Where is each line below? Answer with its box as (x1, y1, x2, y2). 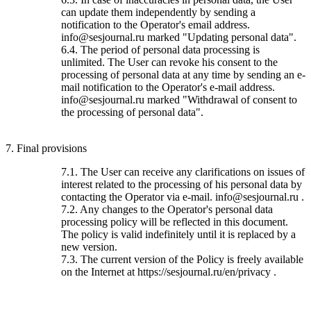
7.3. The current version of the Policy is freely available (61, 253, 303, 265)
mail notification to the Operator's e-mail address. (61, 81, 275, 93)
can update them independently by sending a (61, 6, 255, 18)
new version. (61, 240, 117, 253)
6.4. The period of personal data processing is (61, 43, 260, 56)
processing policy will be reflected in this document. (61, 215, 288, 228)
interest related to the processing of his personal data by (61, 178, 302, 190)
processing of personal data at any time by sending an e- (61, 68, 305, 81)
